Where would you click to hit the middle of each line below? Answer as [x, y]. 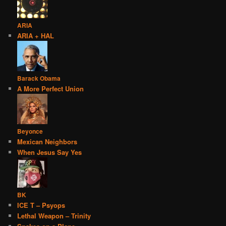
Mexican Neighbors [47, 142]
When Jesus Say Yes [50, 152]
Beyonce [30, 131]
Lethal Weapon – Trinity [54, 216]
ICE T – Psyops [41, 205]
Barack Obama [39, 78]
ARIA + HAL [36, 36]
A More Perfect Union [51, 89]
